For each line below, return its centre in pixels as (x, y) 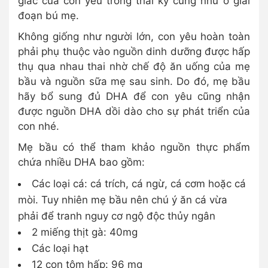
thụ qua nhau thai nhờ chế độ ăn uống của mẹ (134, 66)
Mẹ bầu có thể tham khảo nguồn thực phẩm (134, 147)
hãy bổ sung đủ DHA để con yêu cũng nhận (134, 96)
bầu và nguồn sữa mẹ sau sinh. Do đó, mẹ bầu (134, 81)
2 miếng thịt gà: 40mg (85, 232)
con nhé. (39, 126)
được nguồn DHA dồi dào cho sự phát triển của (134, 111)
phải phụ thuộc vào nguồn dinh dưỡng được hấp (134, 51)
